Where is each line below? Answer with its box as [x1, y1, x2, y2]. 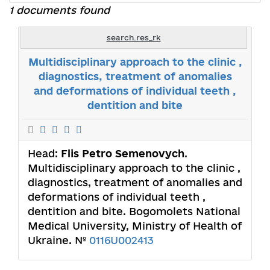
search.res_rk [106, 33, 161, 42]
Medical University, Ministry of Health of [28, 219, 242, 231]
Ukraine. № [28, 234, 89, 246]
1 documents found [9, 4, 110, 16]
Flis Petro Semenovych [61, 147, 184, 159]
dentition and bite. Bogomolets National [28, 205, 240, 217]
